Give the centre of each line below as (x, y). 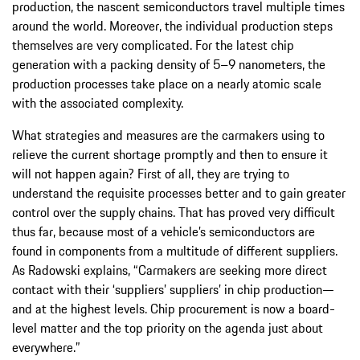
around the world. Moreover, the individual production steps (172, 25)
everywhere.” (46, 347)
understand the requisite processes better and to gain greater (179, 192)
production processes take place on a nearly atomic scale (167, 83)
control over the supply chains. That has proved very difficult (174, 212)
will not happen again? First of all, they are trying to (151, 173)
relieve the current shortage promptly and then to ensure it (170, 154)
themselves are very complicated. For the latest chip (153, 45)
